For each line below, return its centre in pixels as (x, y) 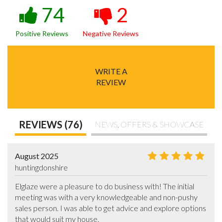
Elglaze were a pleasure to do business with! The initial (105, 186)
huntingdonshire (41, 167)
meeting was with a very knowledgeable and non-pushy (106, 197)
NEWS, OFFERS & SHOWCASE (149, 124)
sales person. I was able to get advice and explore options (111, 208)
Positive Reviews (42, 33)
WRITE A (111, 71)
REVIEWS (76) (51, 125)
